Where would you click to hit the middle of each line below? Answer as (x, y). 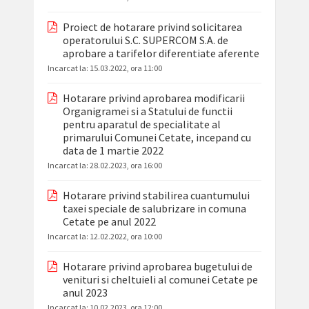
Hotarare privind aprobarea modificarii (153, 98)
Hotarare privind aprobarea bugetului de (157, 267)
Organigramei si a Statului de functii (147, 111)
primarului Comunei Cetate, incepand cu (157, 138)
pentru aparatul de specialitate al (141, 124)
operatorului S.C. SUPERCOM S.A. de (145, 40)
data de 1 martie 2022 (113, 151)
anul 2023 (85, 293)
